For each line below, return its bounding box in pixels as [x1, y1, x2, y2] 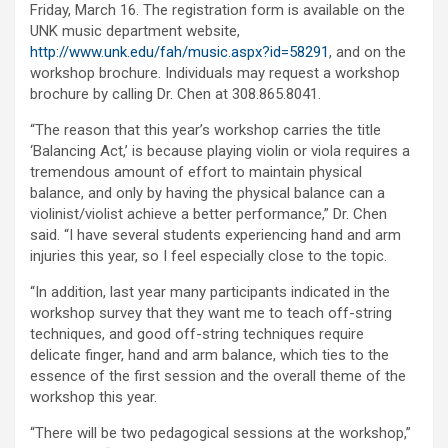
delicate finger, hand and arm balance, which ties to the [30, 346, 389, 365]
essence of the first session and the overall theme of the [30, 367, 406, 386]
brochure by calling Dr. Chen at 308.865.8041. [30, 85, 321, 104]
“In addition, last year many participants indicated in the [30, 283, 390, 302]
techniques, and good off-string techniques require [30, 325, 364, 344]
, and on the [329, 43, 406, 62]
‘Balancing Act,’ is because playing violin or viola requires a [30, 142, 410, 161]
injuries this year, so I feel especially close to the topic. [30, 247, 387, 266]
